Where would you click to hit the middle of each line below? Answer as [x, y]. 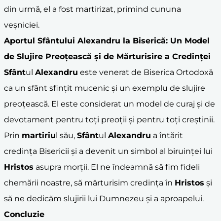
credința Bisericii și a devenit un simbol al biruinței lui [108, 151]
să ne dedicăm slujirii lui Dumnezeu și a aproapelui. [104, 198]
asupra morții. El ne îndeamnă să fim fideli [117, 167]
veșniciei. [22, 25]
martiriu [39, 135]
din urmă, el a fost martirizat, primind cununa [92, 9]
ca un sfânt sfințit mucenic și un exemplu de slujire [105, 88]
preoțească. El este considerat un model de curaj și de [110, 104]
